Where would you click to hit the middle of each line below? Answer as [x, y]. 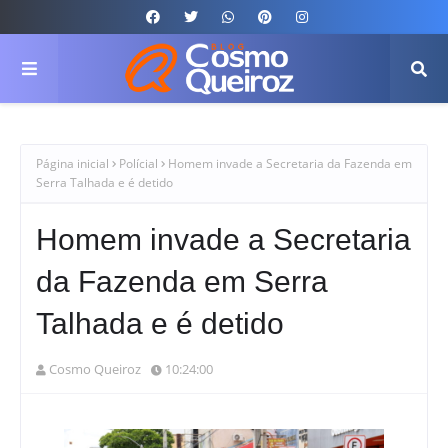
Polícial [138, 163]
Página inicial [72, 163]
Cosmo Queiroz [95, 368]
